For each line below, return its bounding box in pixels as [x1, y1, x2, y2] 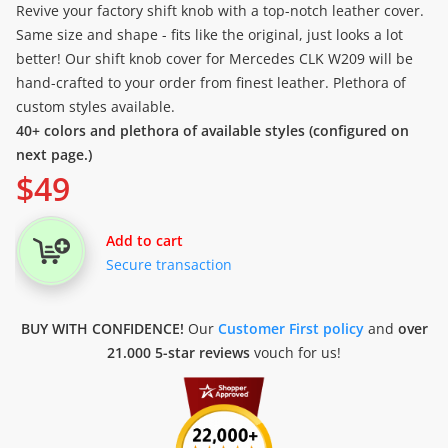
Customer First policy [217, 319, 364, 338]
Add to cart [106, 231, 183, 250]
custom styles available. [16, 97, 175, 116]
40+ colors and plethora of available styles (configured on [16, 121, 409, 140]
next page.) [16, 145, 92, 164]
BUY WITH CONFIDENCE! [20, 319, 184, 338]
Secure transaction [106, 255, 232, 274]
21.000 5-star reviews [107, 343, 250, 362]
